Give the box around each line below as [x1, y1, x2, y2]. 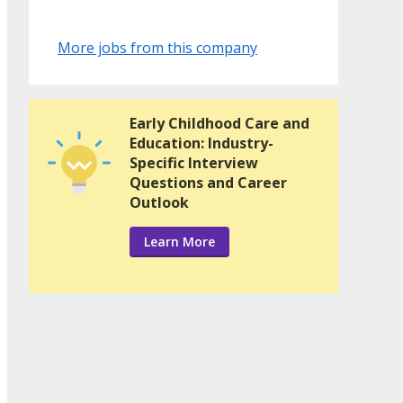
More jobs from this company [58, 38, 257, 58]
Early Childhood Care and [130, 113, 309, 134]
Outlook [130, 193, 189, 213]
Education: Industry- [130, 133, 273, 154]
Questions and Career [130, 173, 287, 193]
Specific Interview [130, 153, 258, 174]
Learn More [144, 233, 215, 251]
